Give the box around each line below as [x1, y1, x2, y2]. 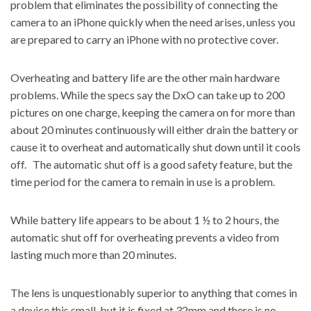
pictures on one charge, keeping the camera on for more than [10, 106, 295, 119]
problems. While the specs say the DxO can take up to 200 [10, 88, 285, 101]
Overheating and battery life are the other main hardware [10, 71, 280, 84]
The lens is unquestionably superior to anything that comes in [10, 286, 297, 299]
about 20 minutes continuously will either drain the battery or [10, 123, 299, 136]
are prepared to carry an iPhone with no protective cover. [10, 33, 278, 46]
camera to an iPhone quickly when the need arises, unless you [10, 15, 295, 28]
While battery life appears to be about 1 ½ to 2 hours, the [10, 213, 279, 226]
